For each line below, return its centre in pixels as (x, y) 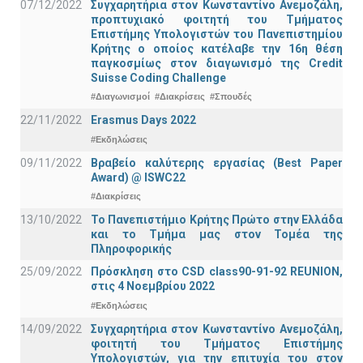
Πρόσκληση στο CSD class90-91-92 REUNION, (217, 272)
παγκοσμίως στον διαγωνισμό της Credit (217, 63)
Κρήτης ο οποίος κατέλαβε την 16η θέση (217, 48)
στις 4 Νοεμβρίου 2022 (153, 286)
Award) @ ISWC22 (138, 177)
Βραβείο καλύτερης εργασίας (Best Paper (217, 162)
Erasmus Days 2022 (143, 120)
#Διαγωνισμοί (120, 97)
